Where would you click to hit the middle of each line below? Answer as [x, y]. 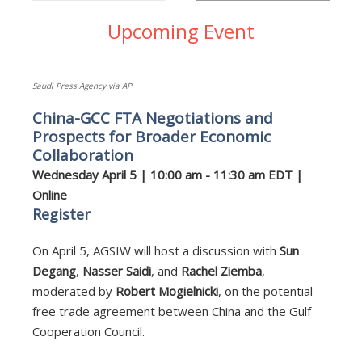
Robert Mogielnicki [166, 290]
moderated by [74, 290]
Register [61, 214]
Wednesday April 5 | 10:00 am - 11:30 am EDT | [167, 174]
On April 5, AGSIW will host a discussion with [156, 250]
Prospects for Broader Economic [151, 136]
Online [49, 194]
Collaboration [82, 155]
